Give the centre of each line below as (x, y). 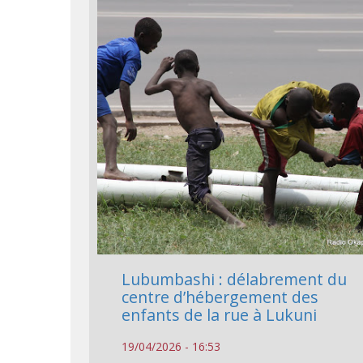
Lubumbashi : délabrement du (235, 280)
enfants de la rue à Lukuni (220, 315)
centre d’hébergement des (220, 297)
